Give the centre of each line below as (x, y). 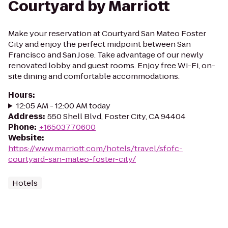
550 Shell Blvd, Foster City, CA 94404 (117, 116)
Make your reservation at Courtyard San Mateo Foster (107, 33)
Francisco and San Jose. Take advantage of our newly (106, 55)
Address (25, 116)
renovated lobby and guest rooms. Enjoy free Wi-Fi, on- (112, 65)
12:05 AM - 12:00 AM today (63, 106)
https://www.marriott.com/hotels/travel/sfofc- (95, 148)
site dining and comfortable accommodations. (94, 76)
